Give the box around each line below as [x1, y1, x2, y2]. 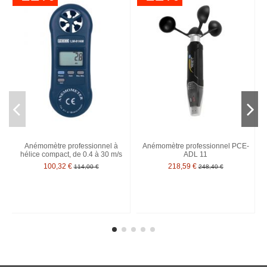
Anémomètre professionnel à [24, 142, 118, 151]
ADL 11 [184, 150, 207, 159]
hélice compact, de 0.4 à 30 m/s [20, 150, 122, 159]
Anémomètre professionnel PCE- [142, 142, 249, 151]
